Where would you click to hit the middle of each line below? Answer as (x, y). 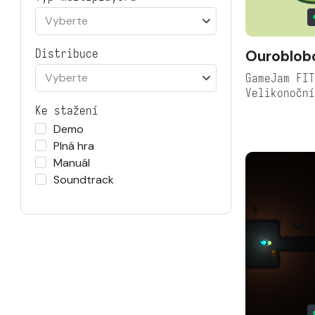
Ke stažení (67, 111)
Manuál (72, 163)
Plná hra (74, 146)
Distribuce (67, 54)
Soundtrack (84, 180)
